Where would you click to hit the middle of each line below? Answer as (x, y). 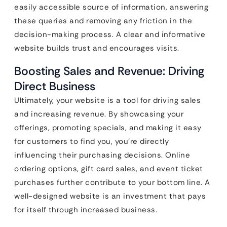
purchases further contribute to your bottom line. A (112, 182)
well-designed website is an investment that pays (110, 196)
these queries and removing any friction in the (103, 21)
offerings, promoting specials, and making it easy (108, 127)
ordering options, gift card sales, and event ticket (109, 168)
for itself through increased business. (86, 210)
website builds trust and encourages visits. (97, 48)
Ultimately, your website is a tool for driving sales (107, 100)
